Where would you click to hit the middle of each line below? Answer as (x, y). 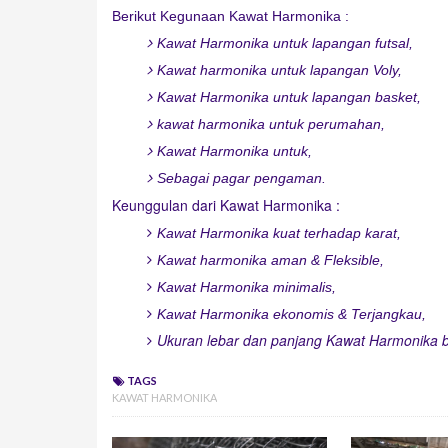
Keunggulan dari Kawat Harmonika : (226, 205)
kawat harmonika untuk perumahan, (271, 124)
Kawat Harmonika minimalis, (246, 287)
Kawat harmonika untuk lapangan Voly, (279, 70)
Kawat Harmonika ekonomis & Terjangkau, (291, 314)
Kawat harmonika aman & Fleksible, (270, 260)
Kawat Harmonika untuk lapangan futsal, (285, 43)
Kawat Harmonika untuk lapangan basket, (289, 97)
